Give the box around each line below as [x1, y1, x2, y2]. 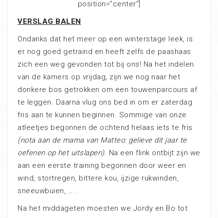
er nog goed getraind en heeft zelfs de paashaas [18, 47, 191, 56]
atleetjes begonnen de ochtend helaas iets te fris [18, 123, 193, 132]
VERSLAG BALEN [18, 17, 81, 26]
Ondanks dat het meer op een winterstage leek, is [18, 35, 193, 43]
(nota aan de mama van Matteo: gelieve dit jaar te [18, 136, 187, 145]
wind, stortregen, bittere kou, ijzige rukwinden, [18, 174, 179, 182]
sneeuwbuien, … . [18, 186, 77, 195]
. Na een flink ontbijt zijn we [104, 148, 200, 157]
